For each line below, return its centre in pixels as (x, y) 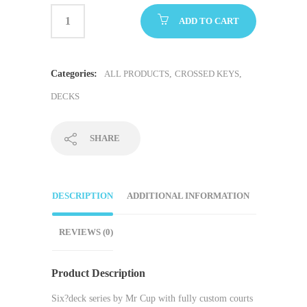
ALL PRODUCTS (137, 74)
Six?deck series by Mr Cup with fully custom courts (152, 298)
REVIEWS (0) (86, 232)
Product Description (98, 273)
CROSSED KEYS (207, 74)
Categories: (74, 74)
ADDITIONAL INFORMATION (188, 196)
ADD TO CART (209, 21)
